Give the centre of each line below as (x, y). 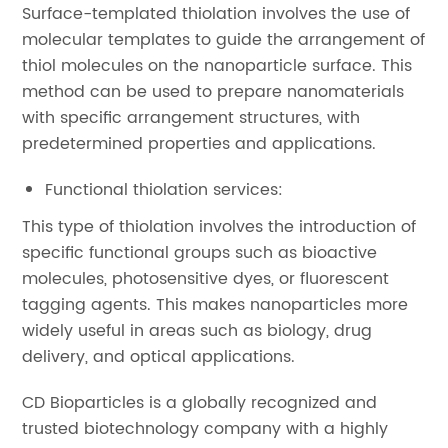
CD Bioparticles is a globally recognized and (200, 403)
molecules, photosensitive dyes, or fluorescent (206, 279)
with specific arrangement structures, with (191, 118)
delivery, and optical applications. (159, 357)
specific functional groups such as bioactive (200, 253)
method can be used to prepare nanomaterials (213, 92)
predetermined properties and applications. (199, 144)
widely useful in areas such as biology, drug (197, 331)
